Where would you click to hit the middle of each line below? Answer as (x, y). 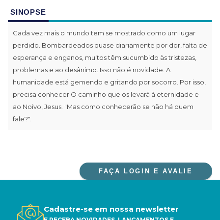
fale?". (22, 119)
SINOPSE (28, 12)
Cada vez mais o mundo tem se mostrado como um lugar (104, 33)
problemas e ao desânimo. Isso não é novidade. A (92, 69)
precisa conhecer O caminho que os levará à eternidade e (106, 94)
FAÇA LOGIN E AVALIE (146, 171)
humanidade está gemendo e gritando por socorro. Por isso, (109, 82)
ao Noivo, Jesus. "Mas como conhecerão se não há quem (103, 106)
